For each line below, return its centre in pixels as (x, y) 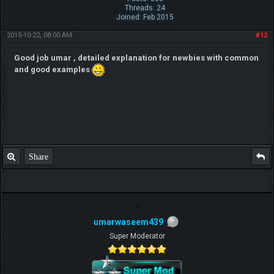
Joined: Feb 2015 (145, 17)
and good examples (53, 70)
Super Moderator (137, 236)
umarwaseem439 (128, 222)
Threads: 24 (145, 8)
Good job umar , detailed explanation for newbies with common (136, 58)
